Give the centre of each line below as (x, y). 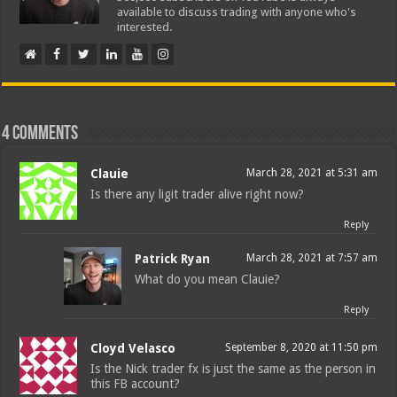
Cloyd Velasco (133, 348)
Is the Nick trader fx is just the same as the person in (234, 368)
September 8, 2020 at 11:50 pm (301, 347)
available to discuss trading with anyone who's (237, 12)
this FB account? (136, 383)
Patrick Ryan (173, 258)
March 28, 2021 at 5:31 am (311, 172)
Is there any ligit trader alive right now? (198, 194)
